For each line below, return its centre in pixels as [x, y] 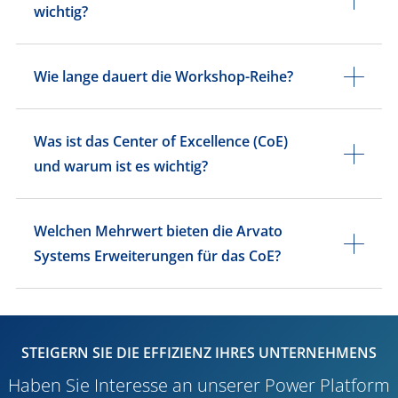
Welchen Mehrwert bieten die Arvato [158, 231]
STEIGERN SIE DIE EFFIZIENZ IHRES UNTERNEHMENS [199, 353]
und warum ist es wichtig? [121, 167]
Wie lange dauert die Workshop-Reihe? [163, 77]
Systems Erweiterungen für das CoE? [157, 256]
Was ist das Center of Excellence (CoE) [161, 142]
